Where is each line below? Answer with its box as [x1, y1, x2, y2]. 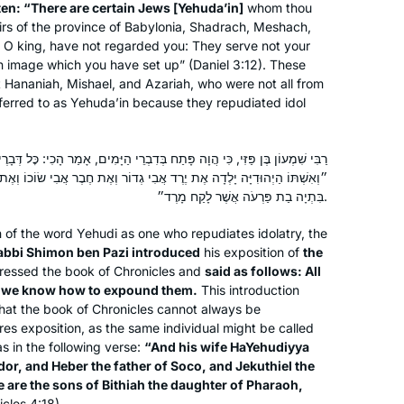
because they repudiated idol [129, 94, 306, 110]
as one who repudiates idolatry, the [117, 225, 327, 241]
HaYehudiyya [230, 338, 309, 354]
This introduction [197, 281, 299, 298]
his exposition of [200, 243, 303, 260]
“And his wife [144, 338, 230, 354]
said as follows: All [205, 262, 321, 279]
